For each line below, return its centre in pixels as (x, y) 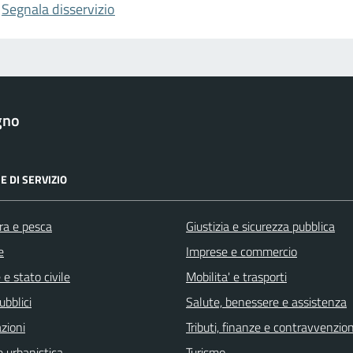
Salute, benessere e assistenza (266, 302)
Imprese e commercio (242, 252)
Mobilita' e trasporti (236, 277)
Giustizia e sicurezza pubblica (260, 227)
